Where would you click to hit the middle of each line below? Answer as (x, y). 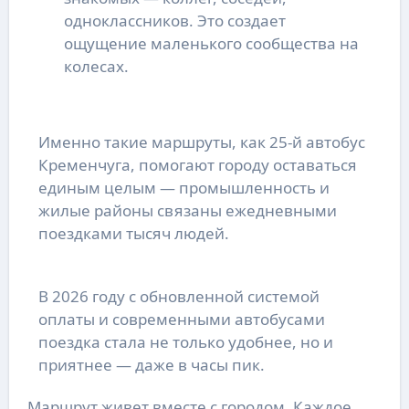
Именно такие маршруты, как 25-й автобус (201, 142)
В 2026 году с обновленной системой (178, 296)
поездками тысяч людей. (133, 233)
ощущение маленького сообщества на (211, 43)
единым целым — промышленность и (184, 187)
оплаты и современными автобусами (181, 319)
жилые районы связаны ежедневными (187, 210)
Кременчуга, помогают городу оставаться (197, 164)
